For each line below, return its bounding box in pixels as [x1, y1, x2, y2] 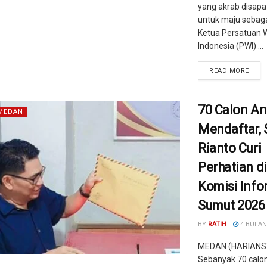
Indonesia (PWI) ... [198, 41, 263, 51]
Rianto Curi [198, 141, 262, 156]
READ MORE [209, 67, 249, 74]
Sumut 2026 [198, 198, 265, 213]
